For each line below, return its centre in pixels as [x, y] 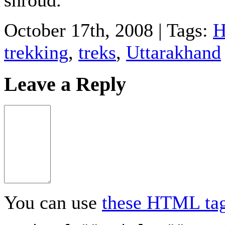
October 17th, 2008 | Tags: [108, 30]
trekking [36, 52]
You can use [53, 203]
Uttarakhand [174, 52]
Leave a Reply [65, 84]
